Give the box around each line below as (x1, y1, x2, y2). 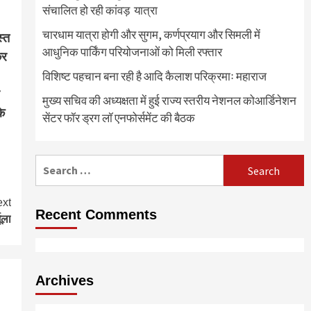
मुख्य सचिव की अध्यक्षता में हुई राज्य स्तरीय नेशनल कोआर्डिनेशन (42, 93, 296, 109)
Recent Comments (35, 207, 157, 223)
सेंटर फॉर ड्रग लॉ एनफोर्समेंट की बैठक (42, 110, 195, 126)
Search (34, 155, 69, 170)
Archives (35, 273, 94, 289)
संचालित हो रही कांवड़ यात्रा (42, 3, 158, 19)
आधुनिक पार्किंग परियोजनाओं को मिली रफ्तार (42, 44, 222, 60)
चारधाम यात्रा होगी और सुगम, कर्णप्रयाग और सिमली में (42, 27, 260, 43)
